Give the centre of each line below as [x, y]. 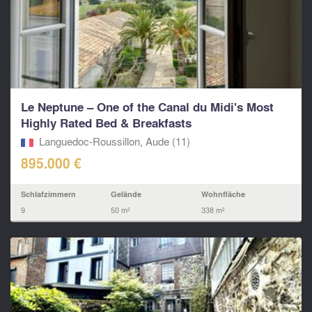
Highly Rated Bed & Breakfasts [106, 123]
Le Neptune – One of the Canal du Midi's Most [147, 107]
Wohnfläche [223, 194]
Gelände [126, 194]
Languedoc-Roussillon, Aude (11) [114, 141]
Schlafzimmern [48, 194]
